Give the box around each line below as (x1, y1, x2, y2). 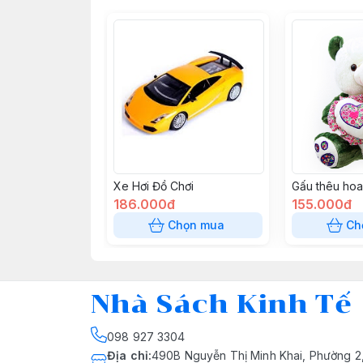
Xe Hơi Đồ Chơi (113, 179, 194, 193)
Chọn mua (168, 218, 224, 232)
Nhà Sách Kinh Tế (91, 288, 349, 319)
